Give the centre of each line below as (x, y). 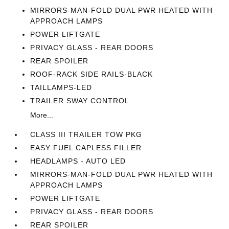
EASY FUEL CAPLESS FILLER (86, 148)
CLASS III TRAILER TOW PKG (86, 134)
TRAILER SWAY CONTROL (80, 101)
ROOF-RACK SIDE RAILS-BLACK (92, 74)
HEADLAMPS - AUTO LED (78, 161)
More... (42, 115)
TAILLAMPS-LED (61, 87)
